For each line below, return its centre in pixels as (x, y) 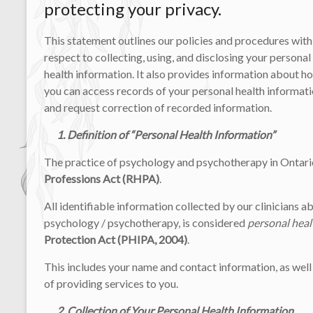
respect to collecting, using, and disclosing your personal (177, 57)
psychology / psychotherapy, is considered (146, 222)
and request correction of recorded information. (158, 107)
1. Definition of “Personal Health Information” (160, 134)
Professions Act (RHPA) (102, 178)
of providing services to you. (111, 283)
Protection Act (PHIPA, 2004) (116, 239)
